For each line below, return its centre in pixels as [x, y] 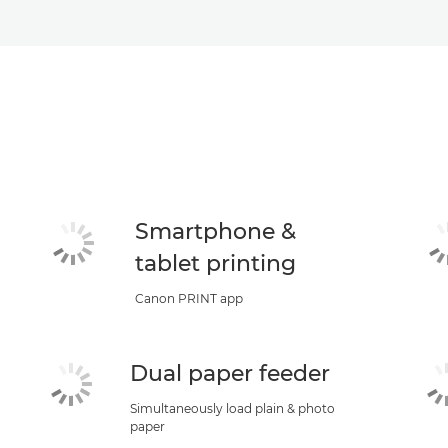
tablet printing [216, 263]
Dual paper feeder [229, 373]
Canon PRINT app [189, 298]
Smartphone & [216, 231]
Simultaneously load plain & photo [232, 408]
